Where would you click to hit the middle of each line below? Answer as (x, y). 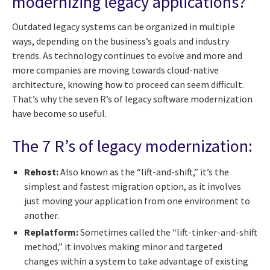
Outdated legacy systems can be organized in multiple (124, 27)
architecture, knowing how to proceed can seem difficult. (128, 85)
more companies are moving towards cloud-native (115, 70)
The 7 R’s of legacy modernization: (132, 146)
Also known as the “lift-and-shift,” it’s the (144, 171)
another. (42, 215)
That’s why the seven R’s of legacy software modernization (132, 99)
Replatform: (52, 232)
